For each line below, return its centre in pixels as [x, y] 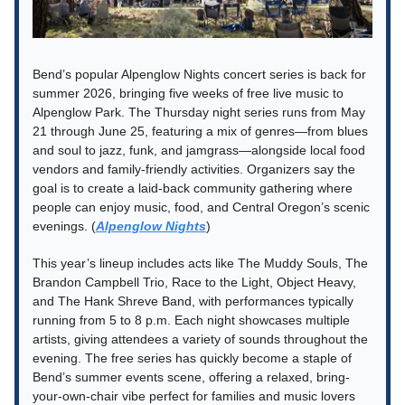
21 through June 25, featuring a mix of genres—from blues [200, 132]
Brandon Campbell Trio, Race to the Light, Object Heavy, [194, 283]
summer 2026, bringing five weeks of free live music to [188, 94]
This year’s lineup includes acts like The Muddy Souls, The [200, 264]
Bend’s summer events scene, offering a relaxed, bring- [191, 377]
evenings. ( [64, 226]
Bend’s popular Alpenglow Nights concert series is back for [199, 75]
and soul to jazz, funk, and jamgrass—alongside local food [199, 151]
